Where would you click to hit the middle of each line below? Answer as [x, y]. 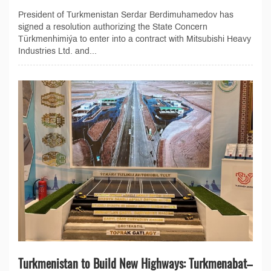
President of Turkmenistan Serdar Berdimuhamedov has [126, 15]
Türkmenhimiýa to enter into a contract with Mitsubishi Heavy [135, 39]
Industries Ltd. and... [57, 51]
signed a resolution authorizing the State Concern [113, 27]
